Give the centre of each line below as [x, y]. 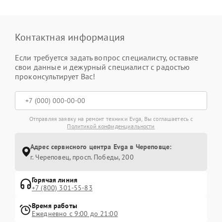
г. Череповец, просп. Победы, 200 [82, 157]
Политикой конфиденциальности [111, 126]
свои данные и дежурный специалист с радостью [103, 67]
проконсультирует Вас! [55, 76]
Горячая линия [55, 180]
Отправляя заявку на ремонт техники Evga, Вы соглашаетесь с [111, 118]
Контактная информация [70, 37]
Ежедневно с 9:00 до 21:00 [75, 213]
